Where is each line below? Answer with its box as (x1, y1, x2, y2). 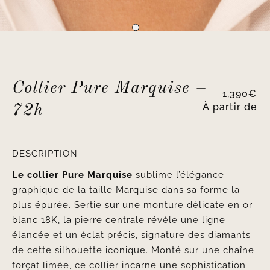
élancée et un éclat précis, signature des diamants (11, 230, 251, 240)
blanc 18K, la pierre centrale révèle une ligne (11, 215, 225, 225)
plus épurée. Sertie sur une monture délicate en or (11, 199, 253, 210)
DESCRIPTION (11, 148, 78, 159)
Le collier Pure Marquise (11, 169, 133, 180)
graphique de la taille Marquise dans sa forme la (11, 184, 240, 195)
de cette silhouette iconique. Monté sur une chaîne (11, 245, 254, 256)
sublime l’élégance (132, 169, 224, 180)
